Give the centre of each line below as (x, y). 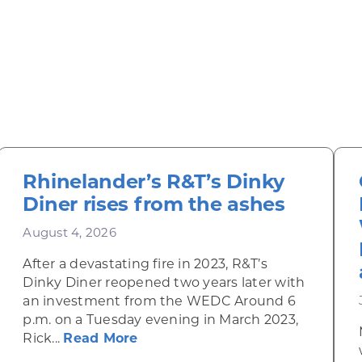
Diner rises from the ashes (154, 206)
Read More (101, 339)
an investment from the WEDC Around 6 (160, 302)
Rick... (43, 339)
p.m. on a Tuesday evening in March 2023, (161, 321)
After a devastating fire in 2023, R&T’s (145, 265)
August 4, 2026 (69, 234)
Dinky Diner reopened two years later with (164, 284)
